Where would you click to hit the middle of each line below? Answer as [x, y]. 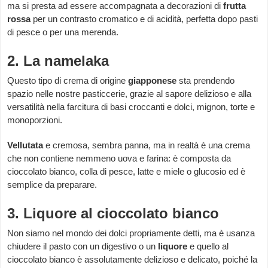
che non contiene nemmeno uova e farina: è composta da [119, 159]
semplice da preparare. [52, 185]
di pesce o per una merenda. [63, 32]
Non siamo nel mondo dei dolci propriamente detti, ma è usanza [131, 233]
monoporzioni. [35, 120]
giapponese [153, 81]
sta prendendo [206, 81]
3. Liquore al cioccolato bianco [113, 214]
